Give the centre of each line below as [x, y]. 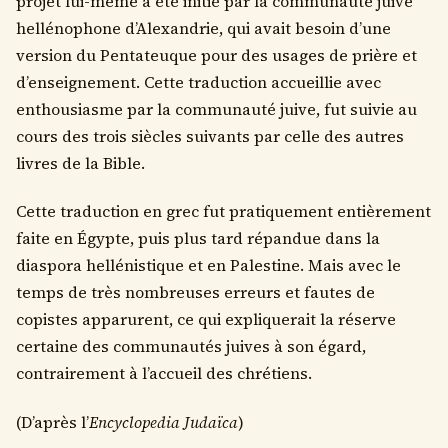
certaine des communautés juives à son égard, [191, 347]
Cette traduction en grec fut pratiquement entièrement [223, 212]
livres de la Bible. [80, 164]
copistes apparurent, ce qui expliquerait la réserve [206, 320]
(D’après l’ [52, 422]
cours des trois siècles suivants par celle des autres [210, 137]
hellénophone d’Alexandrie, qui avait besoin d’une [203, 29]
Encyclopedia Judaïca [163, 422]
